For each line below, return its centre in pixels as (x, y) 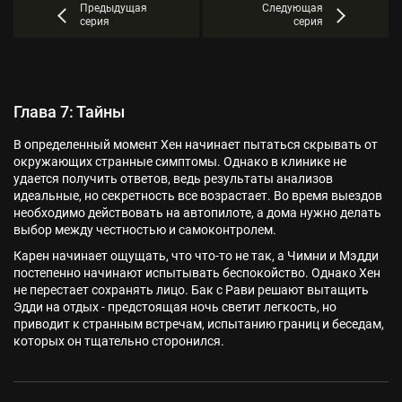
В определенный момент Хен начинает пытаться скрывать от (196, 144)
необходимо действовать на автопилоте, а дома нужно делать (197, 213)
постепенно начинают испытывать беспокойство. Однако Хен (197, 273)
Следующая (292, 8)
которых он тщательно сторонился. (119, 341)
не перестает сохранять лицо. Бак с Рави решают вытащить (191, 290)
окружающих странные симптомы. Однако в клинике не (180, 162)
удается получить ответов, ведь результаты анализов (173, 179)
